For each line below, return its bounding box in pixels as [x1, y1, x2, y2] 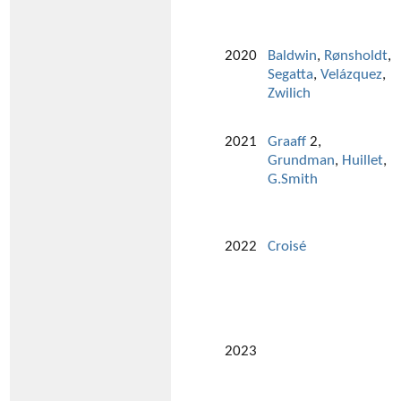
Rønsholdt [324, 48, 388, 64]
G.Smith [268, 172, 318, 188]
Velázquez [320, 67, 382, 83]
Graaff [268, 134, 306, 150]
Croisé [268, 239, 306, 255]
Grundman [268, 153, 335, 169]
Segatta [268, 67, 313, 83]
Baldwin [268, 48, 317, 64]
